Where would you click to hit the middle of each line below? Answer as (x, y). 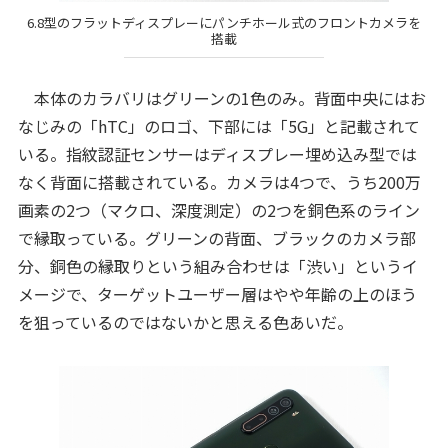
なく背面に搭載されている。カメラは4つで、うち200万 (219, 181)
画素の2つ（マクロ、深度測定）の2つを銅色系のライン (218, 209)
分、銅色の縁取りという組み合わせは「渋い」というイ (217, 265)
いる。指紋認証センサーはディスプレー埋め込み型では (217, 153)
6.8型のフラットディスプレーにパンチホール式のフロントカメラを (224, 23)
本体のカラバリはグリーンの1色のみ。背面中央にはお (221, 97)
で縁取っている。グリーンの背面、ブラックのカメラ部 (216, 237)
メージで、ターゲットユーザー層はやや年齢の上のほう (217, 293)
